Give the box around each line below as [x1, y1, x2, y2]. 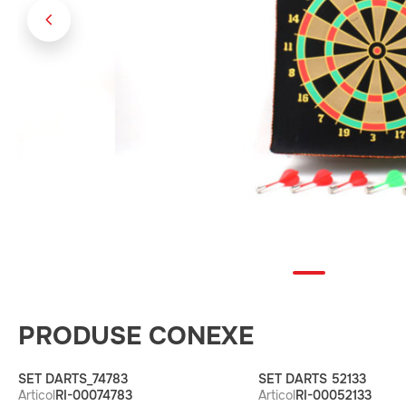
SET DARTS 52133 [257, 371, 366, 387]
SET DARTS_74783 [18, 371, 128, 387]
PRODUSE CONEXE [18, 320, 254, 353]
